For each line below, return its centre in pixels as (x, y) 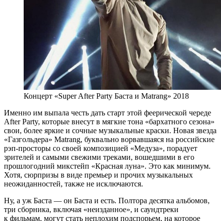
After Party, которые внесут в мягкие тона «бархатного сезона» (109, 121)
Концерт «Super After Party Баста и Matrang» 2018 (106, 96)
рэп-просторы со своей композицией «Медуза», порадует (101, 148)
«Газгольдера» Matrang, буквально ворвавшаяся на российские (109, 139)
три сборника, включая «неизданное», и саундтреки (91, 209)
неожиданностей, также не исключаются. (74, 184)
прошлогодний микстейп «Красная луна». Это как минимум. (107, 166)
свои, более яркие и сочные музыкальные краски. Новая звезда (110, 130)
